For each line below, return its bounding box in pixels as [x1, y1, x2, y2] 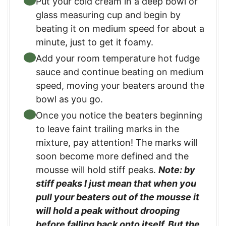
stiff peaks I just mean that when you [36, 178, 196, 189]
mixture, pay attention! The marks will [36, 137, 197, 148]
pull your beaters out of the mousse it [36, 191, 199, 202]
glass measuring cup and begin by [36, 9, 181, 20]
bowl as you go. [36, 93, 103, 104]
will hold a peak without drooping [36, 205, 180, 216]
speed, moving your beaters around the [36, 80, 204, 91]
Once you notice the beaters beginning [36, 109, 202, 121]
